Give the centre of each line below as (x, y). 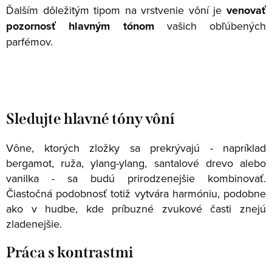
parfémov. (29, 41)
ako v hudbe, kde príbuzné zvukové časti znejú (136, 208)
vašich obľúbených (216, 25)
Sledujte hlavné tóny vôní (90, 119)
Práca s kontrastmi (70, 252)
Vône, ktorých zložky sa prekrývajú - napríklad (136, 148)
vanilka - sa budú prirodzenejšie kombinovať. (136, 178)
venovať (246, 10)
